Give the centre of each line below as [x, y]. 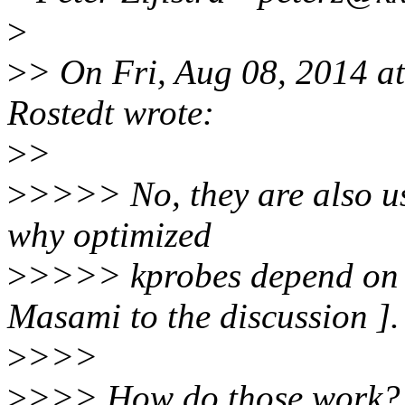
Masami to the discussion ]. [203, 316]
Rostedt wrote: [111, 113]
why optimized [109, 235]
